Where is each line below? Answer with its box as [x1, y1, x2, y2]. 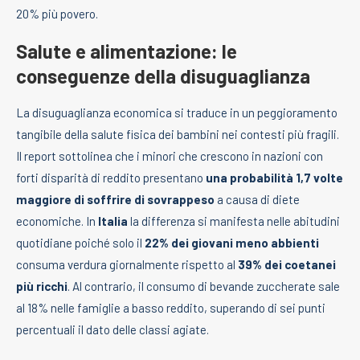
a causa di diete [215, 192, 300, 207]
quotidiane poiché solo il [16, 235, 145, 251]
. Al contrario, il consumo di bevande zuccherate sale [67, 279, 340, 294]
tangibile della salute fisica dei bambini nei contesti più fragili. [16, 127, 339, 142]
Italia [98, 214, 128, 229]
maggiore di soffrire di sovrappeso [16, 192, 215, 207]
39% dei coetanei [238, 257, 336, 272]
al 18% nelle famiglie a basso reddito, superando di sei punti [16, 301, 325, 316]
